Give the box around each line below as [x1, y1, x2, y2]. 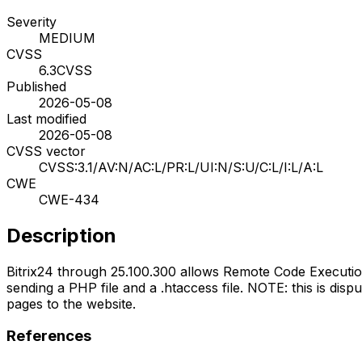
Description [6, 223, 116, 247]
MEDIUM [39, 29, 95, 46]
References [6, 326, 91, 346]
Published [6, 78, 66, 95]
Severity [6, 13, 57, 30]
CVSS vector [6, 142, 86, 159]
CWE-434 [39, 191, 99, 208]
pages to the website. [6, 295, 136, 312]
